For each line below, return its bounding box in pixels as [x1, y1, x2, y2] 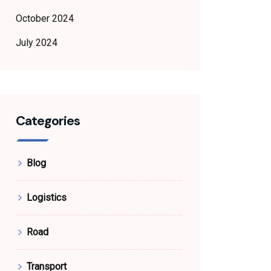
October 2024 [16, 13, 74, 24]
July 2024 [16, 37, 57, 48]
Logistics [27, 192, 67, 203]
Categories [16, 112, 80, 129]
